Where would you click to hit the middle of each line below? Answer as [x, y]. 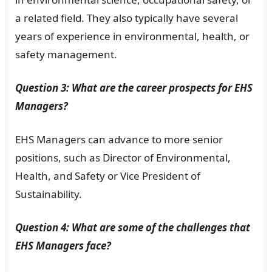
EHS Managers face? [63, 245]
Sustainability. [48, 194]
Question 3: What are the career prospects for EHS [134, 87]
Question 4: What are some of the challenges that [132, 227]
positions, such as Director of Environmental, [123, 157]
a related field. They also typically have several [126, 18]
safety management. [66, 54]
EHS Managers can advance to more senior [119, 139]
